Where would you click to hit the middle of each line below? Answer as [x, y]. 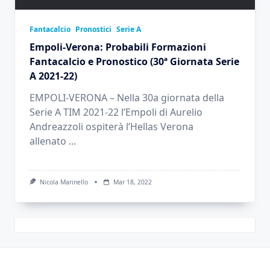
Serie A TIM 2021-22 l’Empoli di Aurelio [116, 112]
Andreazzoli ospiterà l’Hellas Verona [111, 126]
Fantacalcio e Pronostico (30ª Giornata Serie [134, 61]
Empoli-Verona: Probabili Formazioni [118, 47]
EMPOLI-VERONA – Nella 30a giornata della [127, 97]
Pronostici [93, 29]
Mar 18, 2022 [132, 182]
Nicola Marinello [64, 182]
